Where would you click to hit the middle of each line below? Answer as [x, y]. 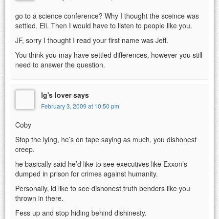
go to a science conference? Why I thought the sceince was [107, 15]
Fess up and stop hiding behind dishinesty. [81, 212]
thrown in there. [39, 198]
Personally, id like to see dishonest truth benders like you [103, 188]
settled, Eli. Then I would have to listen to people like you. [104, 25]
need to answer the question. [60, 64]
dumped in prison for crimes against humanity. [87, 173]
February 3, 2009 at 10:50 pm [80, 106]
